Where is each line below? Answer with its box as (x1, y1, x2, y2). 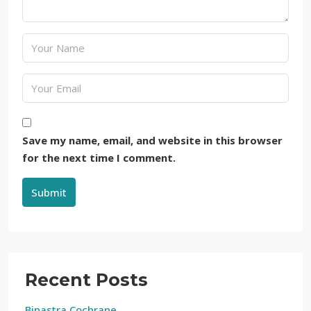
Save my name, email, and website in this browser (22, 133, 283, 147)
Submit (31, 185, 67, 199)
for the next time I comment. (22, 150, 176, 165)
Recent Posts (25, 269, 148, 290)
